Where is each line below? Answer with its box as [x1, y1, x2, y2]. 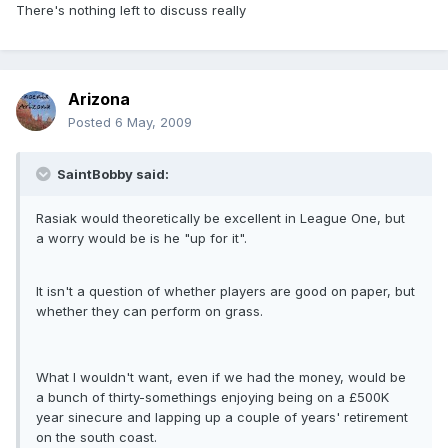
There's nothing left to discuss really [16, 2, 246, 19]
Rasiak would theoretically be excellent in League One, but [36, 210, 405, 227]
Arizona [68, 89, 130, 110]
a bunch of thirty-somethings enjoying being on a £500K [36, 389, 389, 406]
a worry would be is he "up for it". [36, 230, 247, 247]
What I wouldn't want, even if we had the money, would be [36, 369, 406, 386]
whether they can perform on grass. [36, 303, 263, 320]
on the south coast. [36, 429, 157, 446]
